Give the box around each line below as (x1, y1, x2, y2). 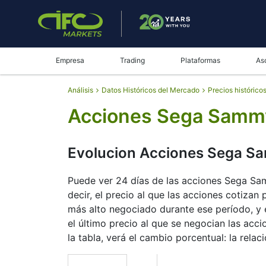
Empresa (56, 56, 84, 65)
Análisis (68, 85, 93, 94)
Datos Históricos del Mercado (102, 85, 199, 94)
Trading (120, 56, 145, 65)
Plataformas (180, 56, 220, 65)
